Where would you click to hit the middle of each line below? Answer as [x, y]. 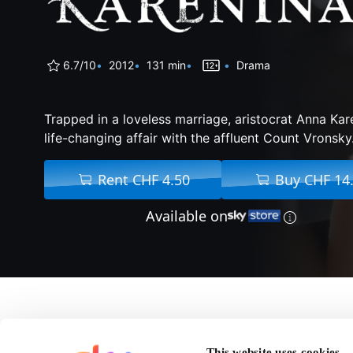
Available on [187, 216]
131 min [166, 65]
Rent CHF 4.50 [144, 179]
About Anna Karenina [252, 329]
